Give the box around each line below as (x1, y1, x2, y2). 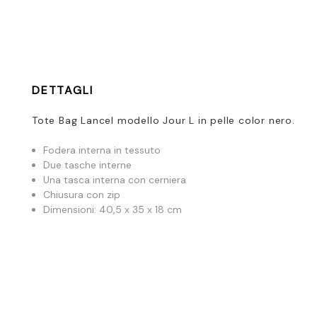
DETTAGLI (32, 83, 93, 98)
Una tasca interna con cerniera (43, 173, 187, 187)
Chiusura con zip (43, 188, 121, 202)
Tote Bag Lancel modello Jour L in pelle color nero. (32, 114, 295, 127)
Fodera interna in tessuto (43, 144, 161, 157)
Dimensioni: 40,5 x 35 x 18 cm (43, 203, 183, 217)
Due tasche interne (43, 158, 132, 172)
